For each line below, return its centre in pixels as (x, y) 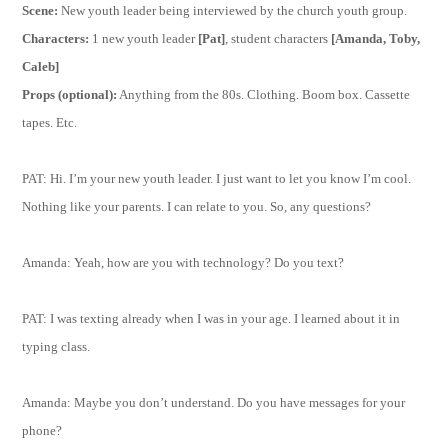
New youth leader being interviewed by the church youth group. (233, 10)
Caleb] (41, 66)
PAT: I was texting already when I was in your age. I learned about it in (211, 318)
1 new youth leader (142, 38)
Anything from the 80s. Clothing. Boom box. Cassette (264, 94)
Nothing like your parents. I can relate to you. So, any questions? (197, 206)
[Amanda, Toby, (374, 38)
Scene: (40, 10)
